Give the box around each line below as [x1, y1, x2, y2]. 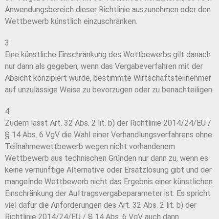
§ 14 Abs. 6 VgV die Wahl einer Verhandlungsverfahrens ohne [5, 130, 212, 140]
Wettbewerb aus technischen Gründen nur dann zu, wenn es [5, 153, 208, 163]
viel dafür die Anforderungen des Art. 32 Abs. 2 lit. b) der [5, 200, 197, 210]
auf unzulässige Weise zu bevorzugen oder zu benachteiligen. [5, 85, 214, 95]
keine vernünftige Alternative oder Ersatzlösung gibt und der [5, 165, 212, 175]
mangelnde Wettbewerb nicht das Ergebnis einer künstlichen [5, 177, 213, 187]
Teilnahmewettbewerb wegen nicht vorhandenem [5, 142, 175, 152]
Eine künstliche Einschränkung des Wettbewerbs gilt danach [5, 50, 211, 60]
